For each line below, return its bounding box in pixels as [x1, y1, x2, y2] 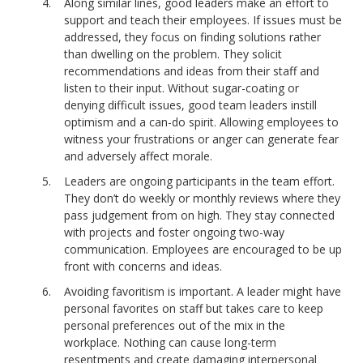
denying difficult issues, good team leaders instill [64, 97, 318, 113]
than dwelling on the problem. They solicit [64, 46, 283, 62]
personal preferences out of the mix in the [64, 318, 286, 334]
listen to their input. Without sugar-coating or [64, 80, 300, 96]
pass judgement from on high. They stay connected [64, 207, 335, 224]
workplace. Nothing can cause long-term [64, 335, 277, 351]
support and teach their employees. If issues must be [64, 12, 343, 28]
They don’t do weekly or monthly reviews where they [64, 190, 341, 207]
